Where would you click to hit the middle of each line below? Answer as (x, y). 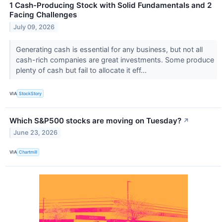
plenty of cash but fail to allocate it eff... (82, 70)
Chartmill (28, 152)
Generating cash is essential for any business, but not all (109, 50)
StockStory (30, 93)
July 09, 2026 (34, 27)
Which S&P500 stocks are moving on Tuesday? (95, 120)
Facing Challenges (43, 15)
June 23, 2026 (36, 133)
